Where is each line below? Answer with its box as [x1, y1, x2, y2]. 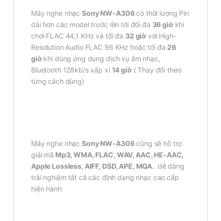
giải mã [31, 150, 54, 159]
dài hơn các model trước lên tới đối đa [31, 20, 152, 29]
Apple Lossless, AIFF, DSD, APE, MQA [31, 161, 152, 170]
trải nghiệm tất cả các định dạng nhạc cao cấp [31, 173, 179, 182]
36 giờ [152, 20, 173, 29]
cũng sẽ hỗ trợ [134, 139, 182, 147]
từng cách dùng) [31, 76, 84, 85]
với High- [146, 31, 177, 40]
